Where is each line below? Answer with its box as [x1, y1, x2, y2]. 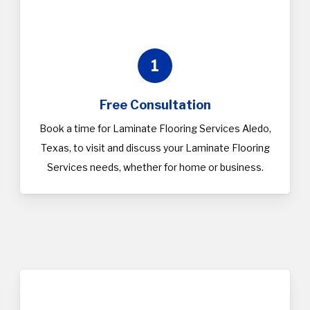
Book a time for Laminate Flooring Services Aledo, [39, 122, 271, 135]
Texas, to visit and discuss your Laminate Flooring [40, 142, 270, 154]
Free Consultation [99, 98, 211, 113]
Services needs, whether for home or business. [46, 161, 264, 174]
